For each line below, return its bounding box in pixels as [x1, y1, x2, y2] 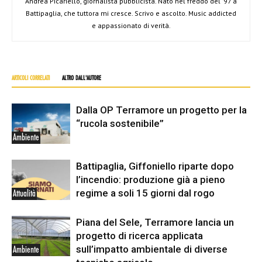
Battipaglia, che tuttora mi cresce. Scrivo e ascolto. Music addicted [26, 9, 236, 18]
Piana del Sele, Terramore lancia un [76, 216, 234, 228]
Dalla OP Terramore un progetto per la [76, 104, 247, 116]
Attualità [13, 188, 36, 199]
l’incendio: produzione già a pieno [76, 174, 225, 185]
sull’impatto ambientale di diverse [76, 243, 227, 255]
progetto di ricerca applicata [76, 230, 203, 242]
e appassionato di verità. [91, 21, 171, 30]
